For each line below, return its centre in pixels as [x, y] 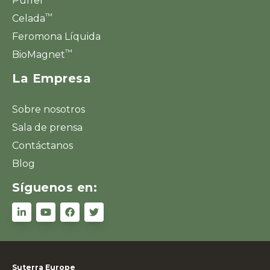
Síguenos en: [55, 187]
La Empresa [52, 78]
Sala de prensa [47, 127]
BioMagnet [39, 54]
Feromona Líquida [56, 36]
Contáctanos [42, 145]
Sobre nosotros [49, 109]
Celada [29, 18]
